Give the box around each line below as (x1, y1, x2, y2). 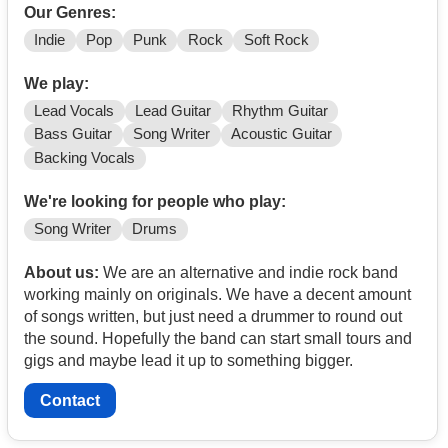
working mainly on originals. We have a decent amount (24, 285, 411, 303)
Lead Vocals (34, 103, 115, 120)
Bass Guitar (34, 126, 113, 143)
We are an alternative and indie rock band (99, 263, 398, 281)
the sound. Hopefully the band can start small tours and (24, 329, 412, 347)
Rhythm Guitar (231, 103, 328, 120)
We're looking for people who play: (24, 192, 286, 210)
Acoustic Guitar (230, 126, 332, 143)
